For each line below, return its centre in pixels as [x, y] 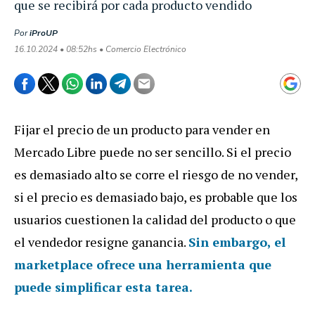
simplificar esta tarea [122, 287]
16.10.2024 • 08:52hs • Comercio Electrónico [100, 49]
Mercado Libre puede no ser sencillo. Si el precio [153, 152]
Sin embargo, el [237, 242]
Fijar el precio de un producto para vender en [142, 129]
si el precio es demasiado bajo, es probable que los [156, 197]
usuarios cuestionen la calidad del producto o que [155, 219]
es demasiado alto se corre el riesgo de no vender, [156, 174]
